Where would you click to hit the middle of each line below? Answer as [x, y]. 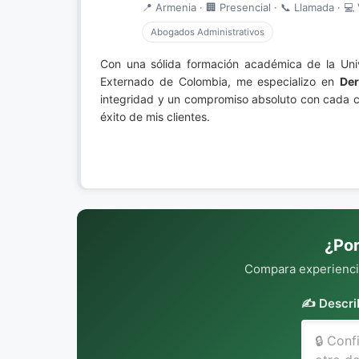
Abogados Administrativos [208, 32]
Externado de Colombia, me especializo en [220, 81]
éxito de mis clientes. [155, 117]
